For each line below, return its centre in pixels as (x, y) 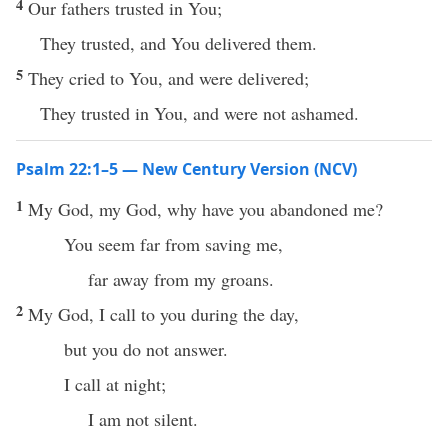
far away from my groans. (181, 279)
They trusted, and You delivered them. (178, 43)
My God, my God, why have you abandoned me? (205, 209)
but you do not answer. (146, 349)
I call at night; (115, 384)
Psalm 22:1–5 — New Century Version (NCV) (186, 169)
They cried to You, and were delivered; (168, 78)
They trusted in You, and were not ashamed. (199, 113)
